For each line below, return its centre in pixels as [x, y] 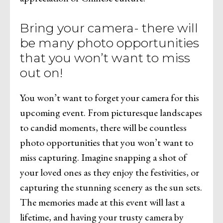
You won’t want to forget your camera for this [110, 97]
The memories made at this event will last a [102, 202]
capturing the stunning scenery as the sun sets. [111, 187]
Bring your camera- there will [109, 28]
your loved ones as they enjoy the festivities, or [110, 172]
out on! [41, 72]
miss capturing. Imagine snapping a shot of [103, 157]
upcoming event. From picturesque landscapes [111, 112]
